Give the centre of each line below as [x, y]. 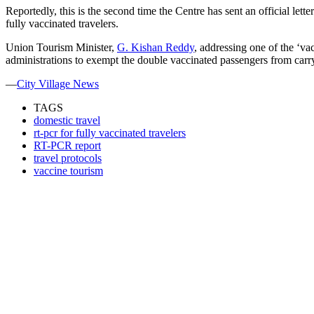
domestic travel [67, 121]
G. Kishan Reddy [156, 48]
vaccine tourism [68, 171]
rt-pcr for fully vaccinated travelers [110, 133]
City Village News [58, 84]
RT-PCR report [67, 146]
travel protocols [68, 158]
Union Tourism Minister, [61, 48]
